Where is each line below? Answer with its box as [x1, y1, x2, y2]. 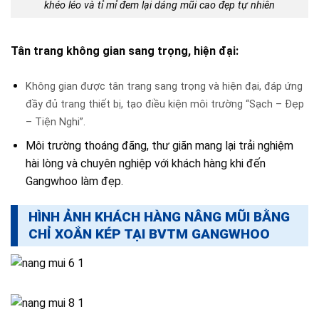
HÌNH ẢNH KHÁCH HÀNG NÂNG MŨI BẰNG [28, 209, 290, 226]
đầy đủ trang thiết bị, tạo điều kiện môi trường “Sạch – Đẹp [25, 98, 304, 110]
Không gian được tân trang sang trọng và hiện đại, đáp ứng [25, 80, 303, 93]
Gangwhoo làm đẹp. [25, 174, 123, 189]
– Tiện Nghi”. [25, 115, 85, 128]
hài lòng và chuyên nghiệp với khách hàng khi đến [25, 157, 266, 171]
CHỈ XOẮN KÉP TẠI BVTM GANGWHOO [28, 226, 270, 243]
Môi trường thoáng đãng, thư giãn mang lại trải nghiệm [25, 139, 293, 153]
